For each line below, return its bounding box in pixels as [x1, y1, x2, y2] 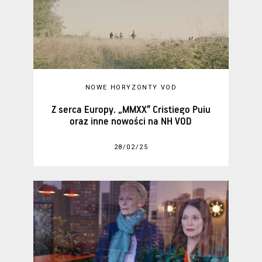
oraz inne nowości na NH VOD [70, 116, 192, 127]
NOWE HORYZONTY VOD [85, 84, 177, 92]
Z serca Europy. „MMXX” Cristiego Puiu [51, 104, 211, 116]
